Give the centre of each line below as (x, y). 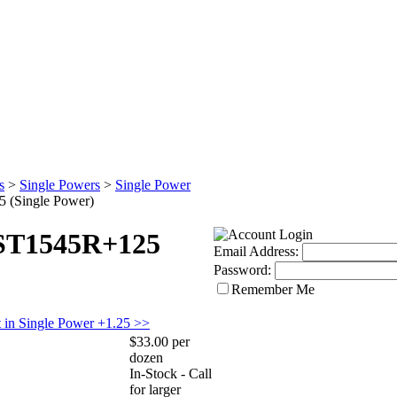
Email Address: (256, 251)
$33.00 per (160, 341)
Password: (242, 270)
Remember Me (273, 289)
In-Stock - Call (171, 373)
